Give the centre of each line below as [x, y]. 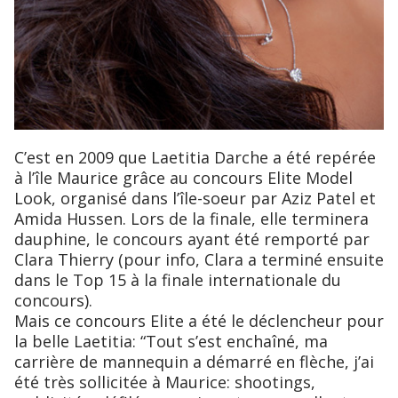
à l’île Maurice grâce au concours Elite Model [183, 177]
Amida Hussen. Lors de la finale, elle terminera [191, 218]
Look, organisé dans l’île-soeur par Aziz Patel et [195, 198]
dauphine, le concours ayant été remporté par [192, 239]
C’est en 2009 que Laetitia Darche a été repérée [20, 157]
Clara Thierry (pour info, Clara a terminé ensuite [199, 259]
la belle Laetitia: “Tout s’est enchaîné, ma [171, 341]
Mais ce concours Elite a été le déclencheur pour [199, 320]
